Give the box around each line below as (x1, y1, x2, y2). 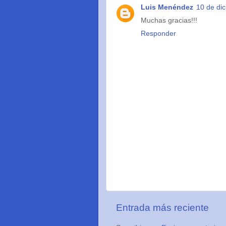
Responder (140, 30, 176, 38)
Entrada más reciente (116, 202, 209, 213)
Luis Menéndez (140, 4, 193, 12)
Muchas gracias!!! (140, 17, 197, 25)
